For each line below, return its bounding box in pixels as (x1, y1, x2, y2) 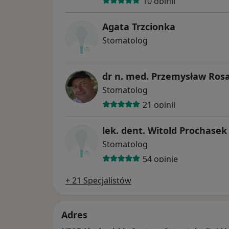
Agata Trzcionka (102, 20, 175, 33)
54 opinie (142, 153, 178, 165)
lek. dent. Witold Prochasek (102, 124, 227, 137)
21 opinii (142, 99, 175, 110)
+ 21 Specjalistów (65, 175, 131, 187)
